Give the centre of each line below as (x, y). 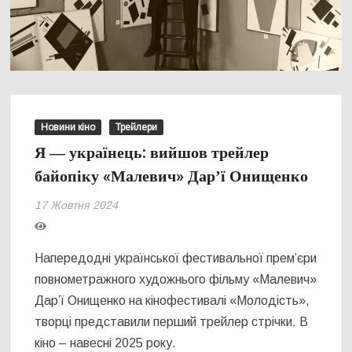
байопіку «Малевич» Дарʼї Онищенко (172, 177)
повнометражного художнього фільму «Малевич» (176, 280)
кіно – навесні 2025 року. (106, 343)
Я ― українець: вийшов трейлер (152, 153)
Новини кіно (68, 128)
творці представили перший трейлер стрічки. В (172, 322)
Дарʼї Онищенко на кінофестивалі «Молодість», (172, 301)
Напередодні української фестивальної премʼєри (176, 258)
